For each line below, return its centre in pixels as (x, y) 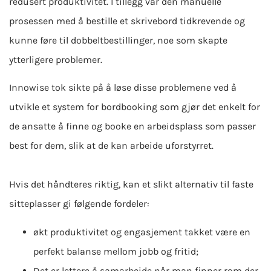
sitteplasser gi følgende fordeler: (79, 204)
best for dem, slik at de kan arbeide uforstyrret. (111, 146)
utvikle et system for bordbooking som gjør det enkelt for (135, 107)
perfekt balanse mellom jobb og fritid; (116, 251)
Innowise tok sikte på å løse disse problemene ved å (123, 88)
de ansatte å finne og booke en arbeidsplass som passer (132, 126)
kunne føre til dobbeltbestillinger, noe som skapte (118, 40)
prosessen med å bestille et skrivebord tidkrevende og (127, 21)
